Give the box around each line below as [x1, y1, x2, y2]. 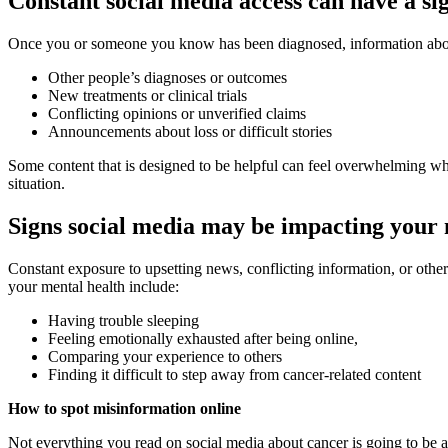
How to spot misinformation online [8, 399, 241, 417]
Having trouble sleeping [48, 311, 203, 329]
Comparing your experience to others [48, 347, 282, 365]
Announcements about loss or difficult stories [48, 123, 332, 141]
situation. [8, 175, 69, 193]
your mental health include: [8, 277, 183, 295]
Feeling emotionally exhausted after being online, [48, 329, 362, 347]
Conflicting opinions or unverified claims [48, 105, 310, 123]
